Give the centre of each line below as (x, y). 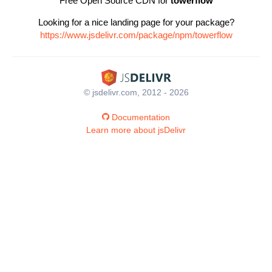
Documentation (141, 117)
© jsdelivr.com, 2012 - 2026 (136, 92)
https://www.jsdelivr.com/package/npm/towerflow (136, 35)
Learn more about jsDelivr (136, 130)
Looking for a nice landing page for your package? (136, 22)
